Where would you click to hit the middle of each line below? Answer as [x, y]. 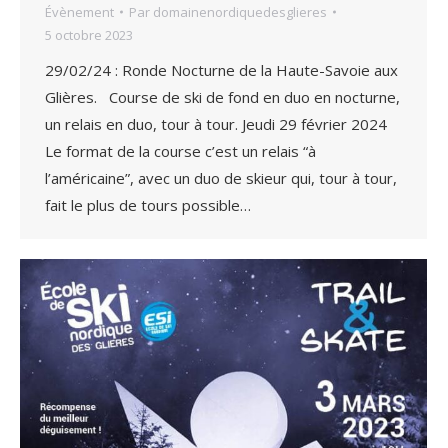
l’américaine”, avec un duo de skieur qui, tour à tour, [221, 177]
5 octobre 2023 [89, 34]
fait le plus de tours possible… [148, 204]
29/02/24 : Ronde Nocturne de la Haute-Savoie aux [221, 69]
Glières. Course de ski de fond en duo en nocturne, [222, 96]
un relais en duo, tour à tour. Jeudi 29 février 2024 [216, 123]
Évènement [79, 11]
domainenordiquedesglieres [240, 11]
